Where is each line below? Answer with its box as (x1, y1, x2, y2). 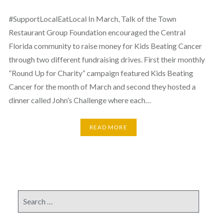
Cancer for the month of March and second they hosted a (8, 82, 196, 91)
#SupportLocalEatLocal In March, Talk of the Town (8, 14, 176, 23)
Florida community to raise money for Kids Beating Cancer (8, 41, 202, 50)
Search (17, 191, 39, 200)
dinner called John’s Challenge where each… (8, 95, 151, 105)
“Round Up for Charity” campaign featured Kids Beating (8, 68, 193, 77)
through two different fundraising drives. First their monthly (8, 55, 205, 64)
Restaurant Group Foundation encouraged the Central (8, 28, 186, 37)
